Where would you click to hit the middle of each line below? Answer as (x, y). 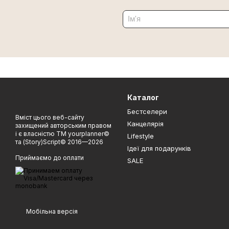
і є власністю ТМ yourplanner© (62, 133)
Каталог (143, 97)
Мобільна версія (51, 211)
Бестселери (147, 111)
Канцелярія (145, 123)
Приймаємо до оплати (50, 157)
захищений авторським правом (63, 125)
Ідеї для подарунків (159, 148)
